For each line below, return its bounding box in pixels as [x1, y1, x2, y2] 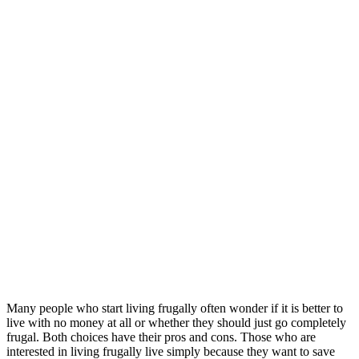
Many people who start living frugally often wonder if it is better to [6, 301, 343, 315]
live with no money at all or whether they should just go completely [6, 315, 346, 329]
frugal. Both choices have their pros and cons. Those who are [6, 329, 316, 344]
